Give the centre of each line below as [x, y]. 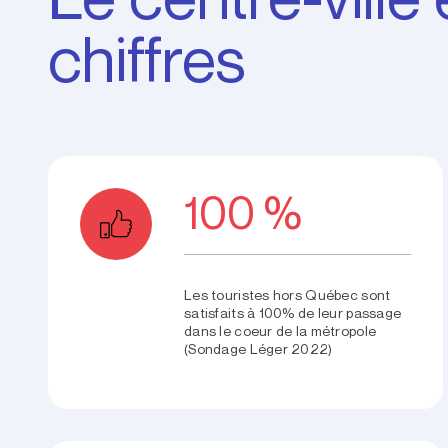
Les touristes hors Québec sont [287, 295]
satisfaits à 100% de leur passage [293, 313]
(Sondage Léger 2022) [258, 349]
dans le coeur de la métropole [280, 331]
